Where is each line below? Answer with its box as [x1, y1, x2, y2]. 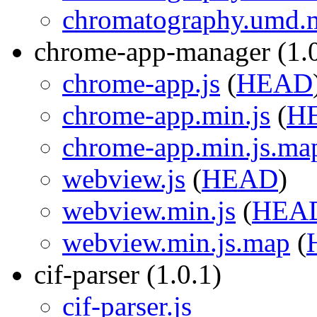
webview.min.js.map [62, 227, 290, 258]
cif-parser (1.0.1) [34, 259, 221, 289]
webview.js [62, 163, 185, 194]
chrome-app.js [62, 68, 220, 98]
